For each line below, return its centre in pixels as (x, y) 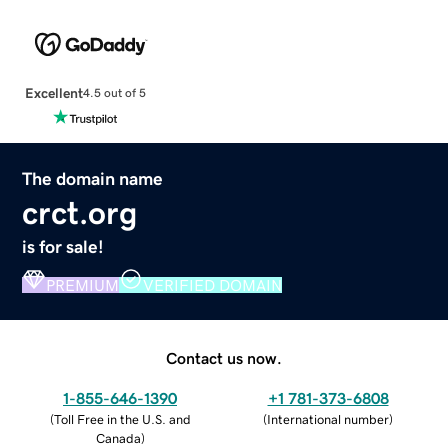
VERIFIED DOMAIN (213, 284)
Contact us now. (224, 357)
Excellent (53, 92)
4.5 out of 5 (114, 93)
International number (328, 419)
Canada (118, 438)
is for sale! (63, 246)
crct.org (80, 212)
